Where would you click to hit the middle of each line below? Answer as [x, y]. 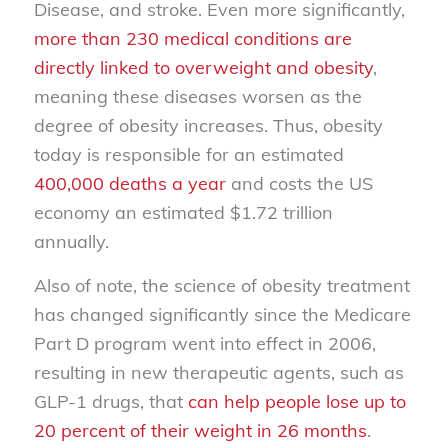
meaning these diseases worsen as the [197, 97]
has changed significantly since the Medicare [222, 315]
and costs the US [299, 184]
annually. [71, 242]
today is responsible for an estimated [188, 155]
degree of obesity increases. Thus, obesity [208, 126]
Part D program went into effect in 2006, [204, 344]
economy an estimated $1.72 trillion [183, 213]
